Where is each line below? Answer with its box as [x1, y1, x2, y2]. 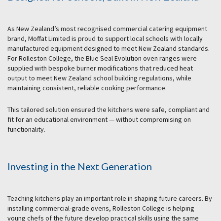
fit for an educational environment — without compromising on [7, 115, 191, 124]
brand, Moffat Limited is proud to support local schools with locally [7, 34, 203, 43]
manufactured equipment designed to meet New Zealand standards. [7, 44, 210, 53]
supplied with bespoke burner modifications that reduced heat [7, 64, 193, 73]
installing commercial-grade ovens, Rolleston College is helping [7, 204, 194, 213]
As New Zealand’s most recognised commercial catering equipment [7, 24, 207, 34]
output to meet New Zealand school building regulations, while [7, 74, 191, 83]
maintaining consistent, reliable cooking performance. [7, 83, 167, 93]
